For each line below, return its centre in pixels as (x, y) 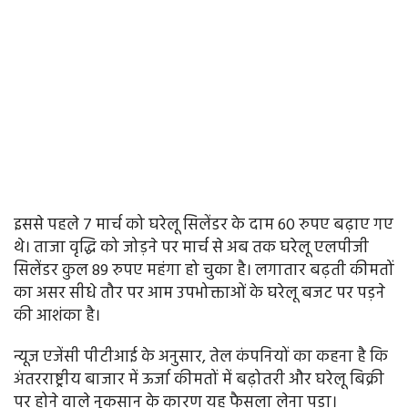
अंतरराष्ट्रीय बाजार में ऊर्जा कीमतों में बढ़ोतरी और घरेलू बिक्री (199, 381)
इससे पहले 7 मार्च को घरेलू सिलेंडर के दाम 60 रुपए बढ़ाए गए (204, 226)
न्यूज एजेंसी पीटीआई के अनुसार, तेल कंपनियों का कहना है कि (201, 358)
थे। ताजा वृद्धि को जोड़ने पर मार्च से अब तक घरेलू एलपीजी (191, 249)
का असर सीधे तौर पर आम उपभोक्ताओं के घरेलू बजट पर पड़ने (199, 294)
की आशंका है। (57, 317)
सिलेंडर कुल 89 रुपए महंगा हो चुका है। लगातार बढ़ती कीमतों (204, 271)
